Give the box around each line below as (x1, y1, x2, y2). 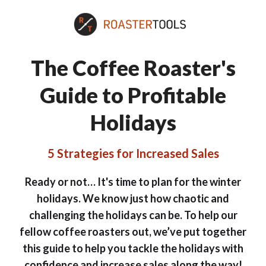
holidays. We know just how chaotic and (37, 192, 229, 205)
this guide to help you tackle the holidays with (23, 242, 243, 255)
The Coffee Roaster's (30, 55, 236, 81)
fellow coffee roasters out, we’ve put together (20, 225, 246, 238)
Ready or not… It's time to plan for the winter (25, 175, 241, 188)
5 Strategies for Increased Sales (47, 146, 219, 160)
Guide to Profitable (40, 82, 226, 108)
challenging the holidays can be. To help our (28, 208, 237, 221)
